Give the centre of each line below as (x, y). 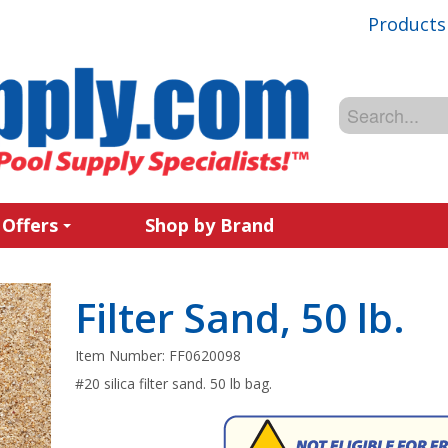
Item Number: (122, 355)
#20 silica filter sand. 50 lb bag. (174, 383)
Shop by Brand (209, 225)
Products (407, 23)
